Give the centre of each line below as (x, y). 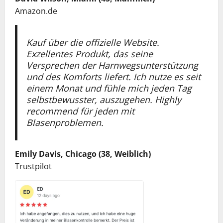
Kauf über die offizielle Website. (93, 42)
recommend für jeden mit (80, 111)
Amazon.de (36, 11)
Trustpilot (33, 166)
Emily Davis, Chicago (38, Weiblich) (83, 154)
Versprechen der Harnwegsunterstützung (112, 65)
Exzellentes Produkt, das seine (89, 54)
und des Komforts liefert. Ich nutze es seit (113, 76)
